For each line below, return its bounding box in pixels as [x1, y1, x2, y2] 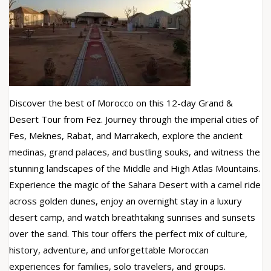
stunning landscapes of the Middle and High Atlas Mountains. [9, 162, 260, 174]
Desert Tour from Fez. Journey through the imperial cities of [9, 113, 258, 125]
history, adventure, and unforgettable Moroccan [9, 244, 209, 256]
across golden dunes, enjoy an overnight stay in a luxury [9, 195, 242, 207]
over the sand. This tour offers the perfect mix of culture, [9, 227, 247, 240]
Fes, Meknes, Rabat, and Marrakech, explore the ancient [9, 129, 243, 142]
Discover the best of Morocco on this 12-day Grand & [9, 97, 233, 109]
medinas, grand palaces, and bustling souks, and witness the [9, 146, 260, 158]
